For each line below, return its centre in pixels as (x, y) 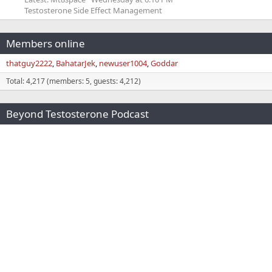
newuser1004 (123, 63)
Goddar (164, 63)
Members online (46, 43)
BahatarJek (76, 63)
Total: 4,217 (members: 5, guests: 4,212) (73, 81)
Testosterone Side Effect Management (93, 10)
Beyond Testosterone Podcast (77, 114)
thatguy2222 (29, 63)
